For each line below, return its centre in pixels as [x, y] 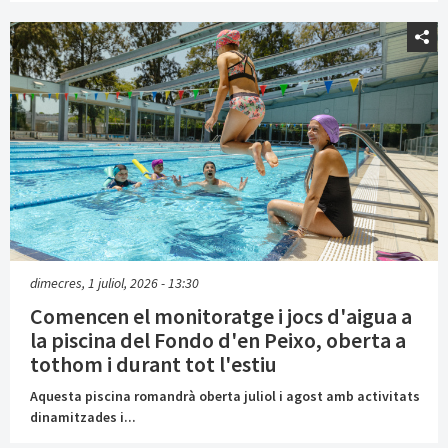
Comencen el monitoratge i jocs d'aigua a [221, 315]
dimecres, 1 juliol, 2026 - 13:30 [114, 282]
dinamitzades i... [83, 416]
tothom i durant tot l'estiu [153, 363]
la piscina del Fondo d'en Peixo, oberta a [218, 339]
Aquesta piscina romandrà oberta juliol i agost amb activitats [225, 395]
